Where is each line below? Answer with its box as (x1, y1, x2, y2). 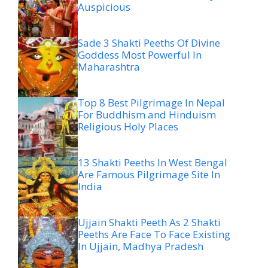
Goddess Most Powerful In (78, 48, 202, 62)
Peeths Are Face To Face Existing (78, 227, 230, 242)
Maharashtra (78, 60, 140, 74)
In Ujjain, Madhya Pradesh (78, 239, 203, 254)
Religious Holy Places (78, 120, 178, 134)
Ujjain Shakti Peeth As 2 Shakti (78, 215, 221, 230)
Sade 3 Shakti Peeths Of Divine (78, 36, 220, 50)
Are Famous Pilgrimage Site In (78, 167, 220, 182)
